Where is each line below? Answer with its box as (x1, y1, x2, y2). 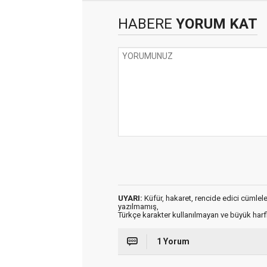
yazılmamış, (118, 201, 159, 211)
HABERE (118, 15, 172, 32)
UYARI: (118, 193, 142, 203)
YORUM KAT (172, 15, 257, 32)
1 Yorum (157, 236, 190, 246)
